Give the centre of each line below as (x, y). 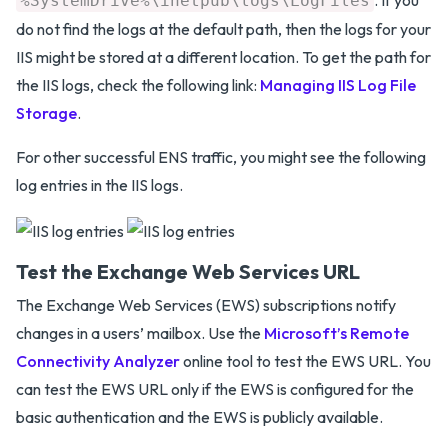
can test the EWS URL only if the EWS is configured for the (215, 388)
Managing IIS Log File (338, 84)
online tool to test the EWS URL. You (305, 360)
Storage (46, 112)
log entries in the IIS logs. (99, 184)
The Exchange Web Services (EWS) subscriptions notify (206, 304)
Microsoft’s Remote (336, 332)
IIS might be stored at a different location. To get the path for (223, 56)
